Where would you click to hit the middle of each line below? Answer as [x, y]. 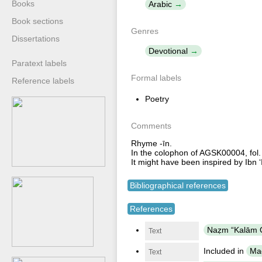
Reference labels [43, 81]
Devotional [168, 51]
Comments [151, 126]
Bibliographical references [178, 185]
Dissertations [36, 39]
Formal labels [156, 78]
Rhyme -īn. [151, 143]
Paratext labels [39, 63]
